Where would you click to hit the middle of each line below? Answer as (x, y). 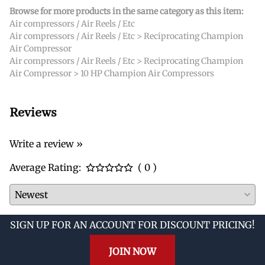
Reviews (33, 113)
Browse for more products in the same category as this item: (127, 11)
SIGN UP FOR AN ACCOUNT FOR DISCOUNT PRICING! (132, 225)
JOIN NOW (132, 252)
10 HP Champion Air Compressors (147, 73)
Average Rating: (45, 167)
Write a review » (46, 144)
